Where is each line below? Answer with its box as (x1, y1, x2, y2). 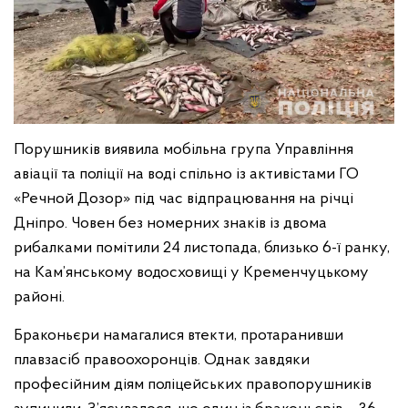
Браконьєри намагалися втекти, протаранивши (14, 327, 343, 345)
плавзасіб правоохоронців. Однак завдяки (14, 352, 310, 370)
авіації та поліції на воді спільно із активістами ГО (14, 166, 359, 184)
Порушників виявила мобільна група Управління (14, 141, 353, 159)
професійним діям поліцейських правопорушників (14, 376, 372, 394)
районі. (14, 289, 68, 307)
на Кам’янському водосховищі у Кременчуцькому (14, 264, 369, 282)
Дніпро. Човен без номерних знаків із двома (14, 215, 327, 233)
